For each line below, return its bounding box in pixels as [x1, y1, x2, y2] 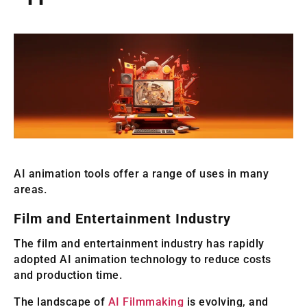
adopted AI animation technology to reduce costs [14, 252, 271, 266]
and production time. [14, 268, 122, 282]
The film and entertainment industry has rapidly [14, 236, 265, 250]
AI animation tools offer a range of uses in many [14, 167, 269, 180]
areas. [14, 182, 47, 196]
